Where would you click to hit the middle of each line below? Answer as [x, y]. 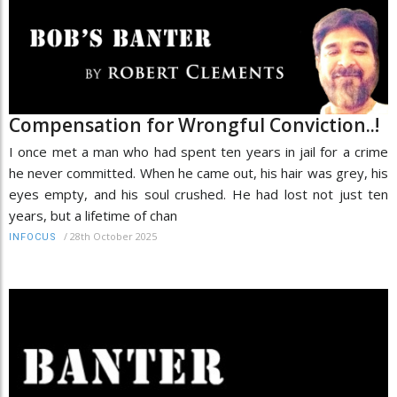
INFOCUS [33, 237]
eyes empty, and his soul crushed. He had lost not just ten [198, 194]
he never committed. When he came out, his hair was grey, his [198, 172]
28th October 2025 [113, 236]
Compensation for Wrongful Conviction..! [194, 125]
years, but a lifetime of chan [93, 215]
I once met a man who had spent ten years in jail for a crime [198, 151]
